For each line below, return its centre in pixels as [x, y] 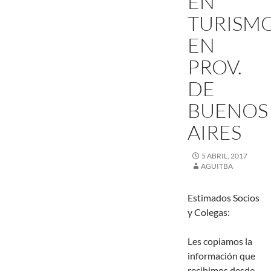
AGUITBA [217, 166]
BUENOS [228, 111]
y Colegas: [209, 212]
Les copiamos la [220, 241]
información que [221, 256]
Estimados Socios [224, 198]
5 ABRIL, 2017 [225, 156]
